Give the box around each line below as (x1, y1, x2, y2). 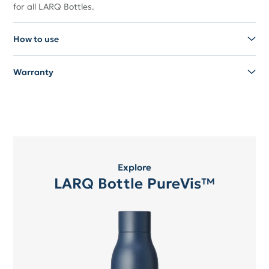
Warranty (13, 66, 54, 77)
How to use (13, 33, 59, 44)
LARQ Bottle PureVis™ (53, 174, 216, 193)
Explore (118, 161, 151, 173)
